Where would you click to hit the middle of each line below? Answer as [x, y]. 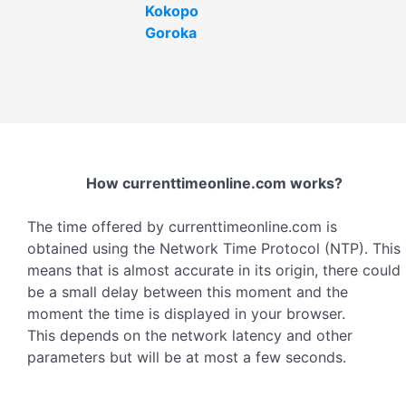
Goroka [171, 32]
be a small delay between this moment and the [188, 291]
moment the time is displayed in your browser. [186, 313]
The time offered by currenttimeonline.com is [182, 226]
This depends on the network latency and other [190, 335]
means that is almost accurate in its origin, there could [214, 270]
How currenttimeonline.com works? [214, 183]
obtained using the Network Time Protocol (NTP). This [214, 248]
